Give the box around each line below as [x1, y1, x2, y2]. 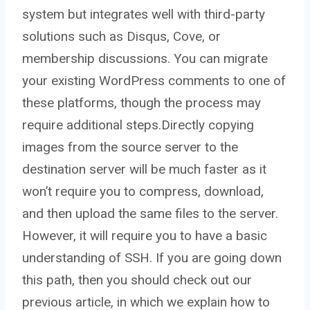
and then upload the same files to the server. [22, 206, 278, 222]
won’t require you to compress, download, [22, 183, 264, 200]
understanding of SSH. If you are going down [22, 250, 282, 266]
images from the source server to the [22, 139, 238, 156]
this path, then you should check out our [22, 272, 252, 289]
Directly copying [161, 117, 254, 134]
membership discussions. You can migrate [22, 51, 268, 67]
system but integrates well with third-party [22, 6, 265, 23]
